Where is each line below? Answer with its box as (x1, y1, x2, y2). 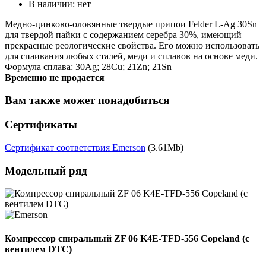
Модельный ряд (5, 164, 87, 177)
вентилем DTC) (5, 243, 72, 254)
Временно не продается (5, 72, 104, 83)
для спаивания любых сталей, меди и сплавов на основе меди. (5, 50, 258, 61)
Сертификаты (5, 118, 77, 131)
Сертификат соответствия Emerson (5, 142, 145, 153)
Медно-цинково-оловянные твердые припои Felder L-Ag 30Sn (5, 18, 257, 29)
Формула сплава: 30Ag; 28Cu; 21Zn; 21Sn (5, 61, 172, 72)
